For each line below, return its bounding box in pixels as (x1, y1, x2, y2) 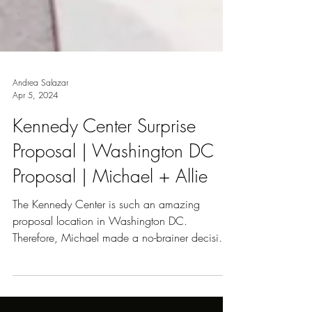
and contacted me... (13, 288, 107, 304)
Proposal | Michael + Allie (13, 206, 208, 230)
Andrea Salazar (13, 118, 68, 130)
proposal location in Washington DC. (13, 255, 187, 270)
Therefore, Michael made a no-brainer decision (13, 272, 231, 287)
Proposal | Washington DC (13, 181, 214, 205)
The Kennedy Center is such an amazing (13, 238, 200, 253)
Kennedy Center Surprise (13, 156, 196, 180)
